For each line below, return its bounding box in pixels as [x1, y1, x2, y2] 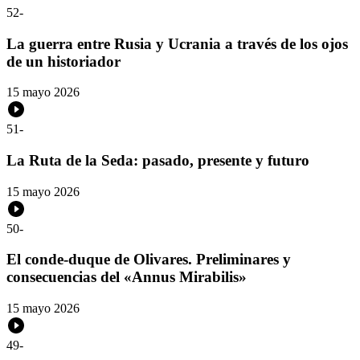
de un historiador [6, 52, 121, 70]
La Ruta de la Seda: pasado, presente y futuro [6, 152, 309, 170]
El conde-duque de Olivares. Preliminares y [6, 251, 291, 268]
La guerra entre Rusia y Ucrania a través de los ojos [6, 35, 348, 52]
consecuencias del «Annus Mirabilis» [6, 268, 247, 286]
